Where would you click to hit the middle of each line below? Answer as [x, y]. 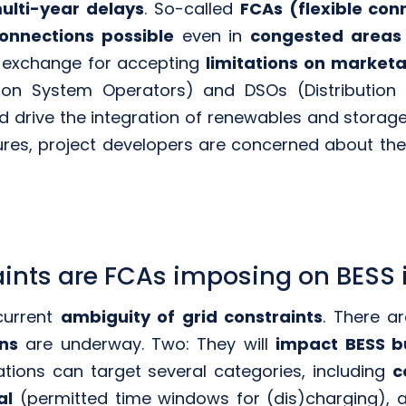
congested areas [326, 36]
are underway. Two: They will [147, 343]
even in [212, 36]
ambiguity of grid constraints [192, 316]
